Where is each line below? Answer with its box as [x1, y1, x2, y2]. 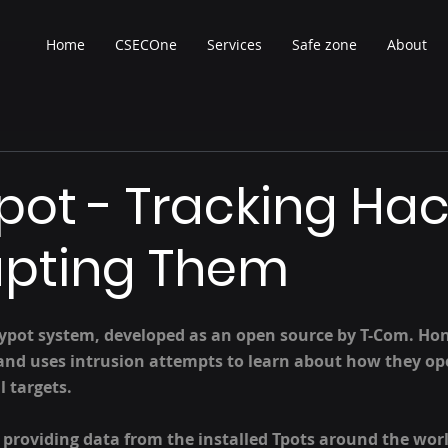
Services [207, 35, 262, 54]
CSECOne [115, 35, 177, 54]
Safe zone [292, 35, 357, 54]
